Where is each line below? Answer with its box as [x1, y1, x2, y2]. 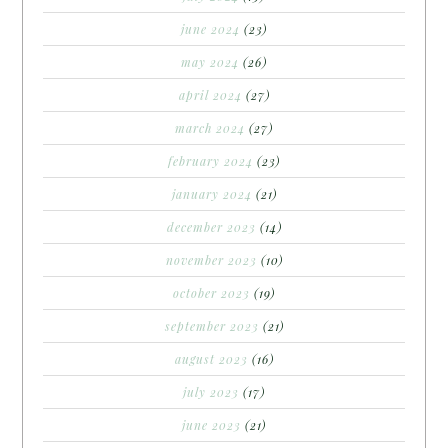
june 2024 [181, 20, 240, 37]
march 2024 [175, 119, 245, 136]
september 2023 [164, 317, 259, 334]
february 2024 [168, 152, 253, 169]
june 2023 [182, 416, 241, 433]
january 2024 [171, 185, 252, 202]
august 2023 [174, 350, 248, 367]
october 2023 [173, 284, 250, 301]
